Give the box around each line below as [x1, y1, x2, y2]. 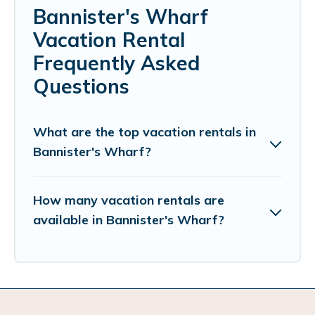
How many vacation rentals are [33, 191, 224, 208]
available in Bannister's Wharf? [33, 211, 224, 228]
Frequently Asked [33, 50, 200, 75]
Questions [33, 73, 129, 98]
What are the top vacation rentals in [33, 123, 256, 140]
